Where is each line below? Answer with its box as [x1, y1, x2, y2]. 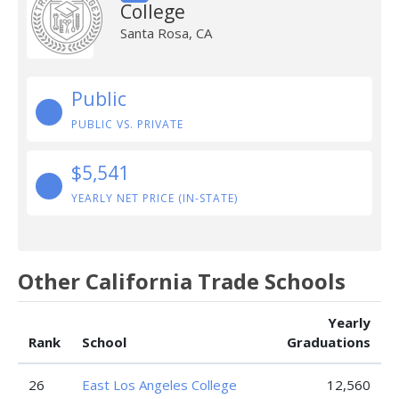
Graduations [287, 333, 370, 351]
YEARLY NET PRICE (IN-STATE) [71, 191, 238, 206]
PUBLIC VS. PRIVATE [71, 117, 183, 132]
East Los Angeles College [82, 376, 237, 394]
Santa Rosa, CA [119, 24, 212, 42]
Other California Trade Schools [18, 266, 346, 296]
